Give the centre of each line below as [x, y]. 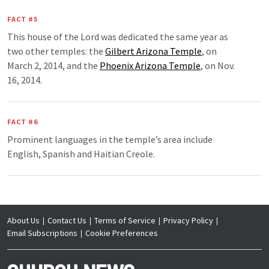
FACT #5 [23, 19]
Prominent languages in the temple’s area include [110, 140]
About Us [23, 221]
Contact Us [67, 221]
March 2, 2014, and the [53, 66]
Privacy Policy [188, 221]
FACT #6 [23, 122]
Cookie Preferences [122, 233]
